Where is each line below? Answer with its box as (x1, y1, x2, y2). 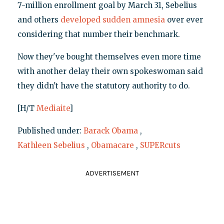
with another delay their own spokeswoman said (17, 66, 203, 76)
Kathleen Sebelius (17, 140, 85, 150)
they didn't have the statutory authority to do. (17, 81, 190, 91)
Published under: (17, 126, 83, 136)
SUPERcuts (139, 140, 180, 150)
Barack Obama (83, 126, 138, 136)
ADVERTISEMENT (85, 169, 139, 178)
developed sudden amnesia (60, 15, 165, 25)
